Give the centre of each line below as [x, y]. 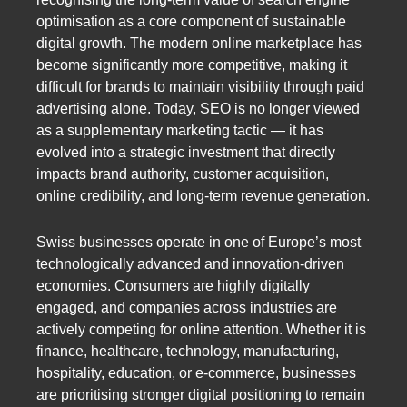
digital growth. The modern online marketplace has [199, 43]
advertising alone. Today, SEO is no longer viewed [198, 108]
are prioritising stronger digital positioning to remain [201, 394]
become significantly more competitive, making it [192, 65]
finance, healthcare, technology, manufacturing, [188, 351]
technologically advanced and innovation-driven [190, 263]
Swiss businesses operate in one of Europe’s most [199, 242]
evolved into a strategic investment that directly [186, 152]
